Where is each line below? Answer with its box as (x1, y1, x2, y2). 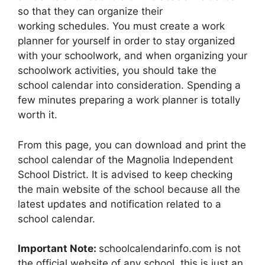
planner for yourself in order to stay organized (18, 35, 235, 47)
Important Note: (18, 243, 99, 255)
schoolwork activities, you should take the (18, 64, 216, 77)
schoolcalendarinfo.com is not (99, 243, 241, 255)
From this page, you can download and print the (18, 138, 246, 151)
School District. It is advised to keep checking (18, 168, 232, 180)
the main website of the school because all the (18, 183, 240, 195)
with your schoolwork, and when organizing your (18, 50, 247, 62)
